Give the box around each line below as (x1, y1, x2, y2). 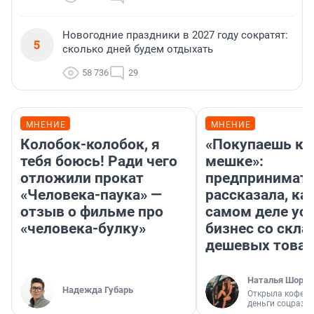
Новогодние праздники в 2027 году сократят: (62, 29, 288, 42)
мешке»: (205, 153, 264, 170)
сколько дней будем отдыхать (62, 43, 213, 56)
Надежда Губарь (62, 285, 133, 296)
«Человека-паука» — (20, 186, 162, 204)
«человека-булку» (20, 220, 146, 238)
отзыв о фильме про (20, 203, 163, 221)
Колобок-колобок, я (20, 136, 160, 153)
